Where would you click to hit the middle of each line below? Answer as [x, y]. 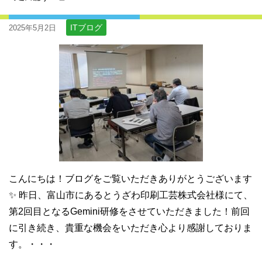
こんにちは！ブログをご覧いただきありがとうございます [130, 178]
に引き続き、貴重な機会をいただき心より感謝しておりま [130, 227]
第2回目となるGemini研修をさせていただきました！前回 [129, 211]
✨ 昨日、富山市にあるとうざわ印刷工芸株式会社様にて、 [131, 195]
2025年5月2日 [32, 27]
